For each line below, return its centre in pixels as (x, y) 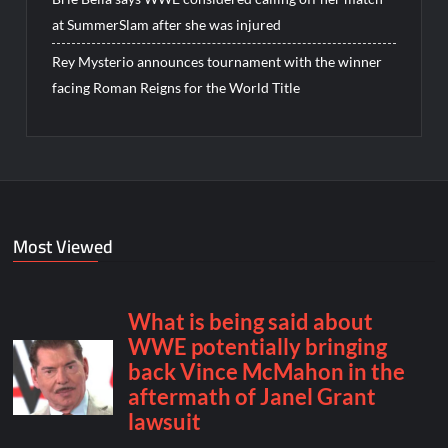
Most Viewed (63, 246)
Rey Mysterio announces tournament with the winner (217, 62)
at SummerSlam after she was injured (167, 25)
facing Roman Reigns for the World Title (176, 88)
